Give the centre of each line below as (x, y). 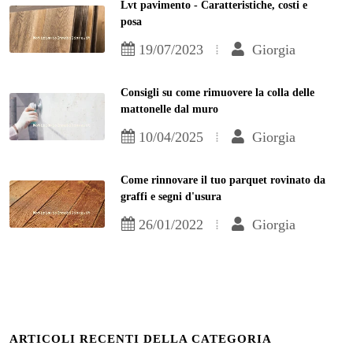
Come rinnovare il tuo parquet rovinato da (223, 180)
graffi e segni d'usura (171, 197)
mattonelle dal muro (170, 110)
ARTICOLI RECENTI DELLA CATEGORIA (141, 339)
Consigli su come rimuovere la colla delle (218, 93)
